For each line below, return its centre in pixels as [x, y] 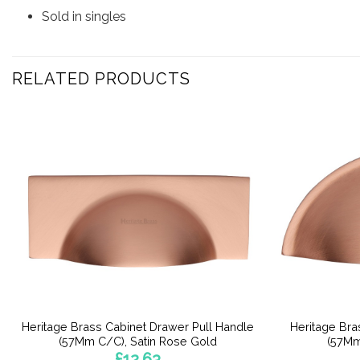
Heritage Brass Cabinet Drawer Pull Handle [138, 326]
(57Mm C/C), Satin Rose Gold [138, 341]
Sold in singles [84, 16]
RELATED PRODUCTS [101, 78]
